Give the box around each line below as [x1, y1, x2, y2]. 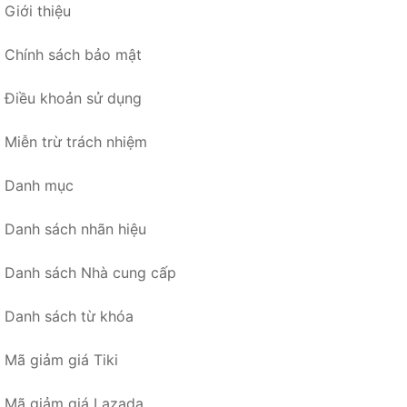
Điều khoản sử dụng [5, 89, 142, 107]
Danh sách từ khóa [5, 307, 134, 325]
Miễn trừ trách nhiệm [5, 133, 147, 151]
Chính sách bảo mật [5, 45, 142, 64]
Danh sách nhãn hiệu [5, 220, 146, 238]
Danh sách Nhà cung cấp [5, 263, 176, 282]
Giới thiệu [5, 2, 71, 20]
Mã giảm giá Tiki [5, 351, 118, 369]
